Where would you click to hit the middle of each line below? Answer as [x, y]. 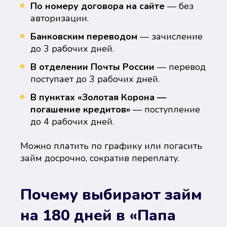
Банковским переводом [84, 36]
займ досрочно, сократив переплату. [100, 158]
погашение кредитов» [80, 109]
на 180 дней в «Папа [98, 216]
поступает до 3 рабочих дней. [95, 79]
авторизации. [60, 18]
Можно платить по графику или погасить [111, 146]
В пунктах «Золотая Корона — [98, 97]
